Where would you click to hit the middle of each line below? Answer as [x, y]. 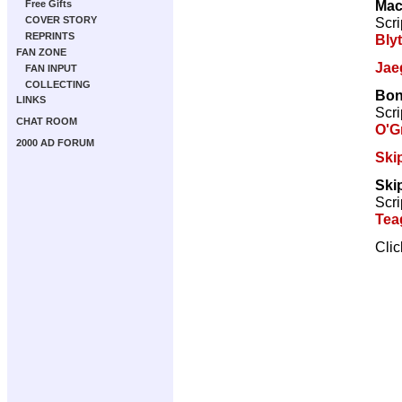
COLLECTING [58, 84]
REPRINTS [50, 36]
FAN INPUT [51, 68]
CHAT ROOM [47, 121]
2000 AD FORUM [55, 143]
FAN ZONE [41, 52]
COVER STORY [61, 20]
